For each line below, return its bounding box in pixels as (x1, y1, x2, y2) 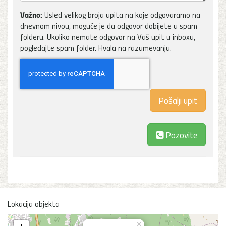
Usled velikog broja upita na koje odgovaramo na (42, 9, 200, 20)
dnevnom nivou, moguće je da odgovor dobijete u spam (20, 20, 197, 31)
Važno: (20, 8, 42, 20)
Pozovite (163, 128, 197, 141)
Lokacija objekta (8, 198, 60, 209)
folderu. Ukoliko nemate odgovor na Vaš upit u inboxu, (20, 31, 195, 42)
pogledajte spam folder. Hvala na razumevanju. (20, 42, 172, 53)
